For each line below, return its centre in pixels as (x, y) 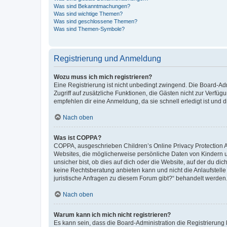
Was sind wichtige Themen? (88, 13)
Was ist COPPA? (78, 138)
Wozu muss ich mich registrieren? (103, 77)
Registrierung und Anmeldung (107, 58)
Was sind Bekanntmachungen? (92, 6)
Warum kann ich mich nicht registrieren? (112, 215)
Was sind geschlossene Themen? (96, 21)
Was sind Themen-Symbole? (89, 29)
